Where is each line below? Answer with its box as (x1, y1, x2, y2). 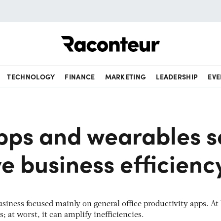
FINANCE (65, 72, 95, 81)
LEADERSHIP (156, 72, 198, 81)
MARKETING (105, 72, 147, 81)
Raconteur (160, 31, 197, 41)
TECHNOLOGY (7, 72, 55, 81)
